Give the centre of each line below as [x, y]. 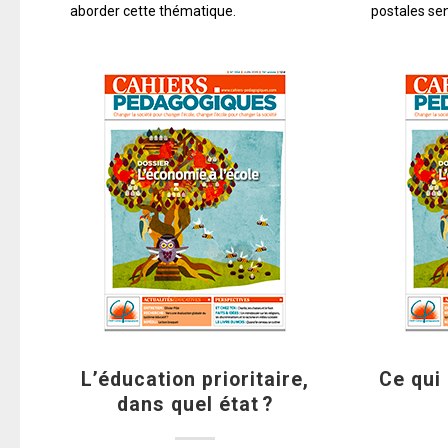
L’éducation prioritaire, [195, 379]
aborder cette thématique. [153, 10]
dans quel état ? [195, 404]
